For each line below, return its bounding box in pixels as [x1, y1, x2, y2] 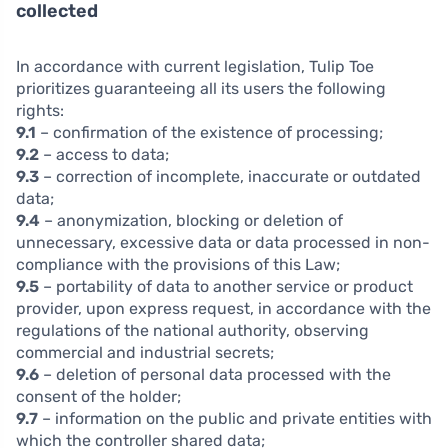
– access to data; [39, 145, 169, 165]
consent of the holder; [16, 387, 181, 407]
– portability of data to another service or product [39, 277, 413, 297]
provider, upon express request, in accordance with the [16, 299, 431, 319]
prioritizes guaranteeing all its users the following [16, 79, 386, 99]
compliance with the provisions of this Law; [16, 255, 340, 275]
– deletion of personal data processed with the [39, 365, 391, 385]
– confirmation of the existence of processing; [36, 123, 383, 143]
